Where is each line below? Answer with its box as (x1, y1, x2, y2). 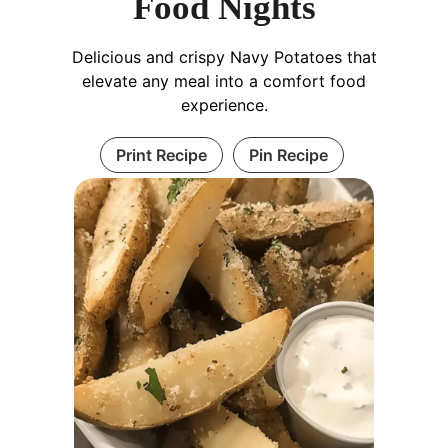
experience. (180, 95, 268, 116)
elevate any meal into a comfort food (82, 71, 366, 92)
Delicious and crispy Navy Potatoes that (71, 47, 377, 68)
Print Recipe (115, 145, 207, 166)
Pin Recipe (248, 145, 328, 166)
